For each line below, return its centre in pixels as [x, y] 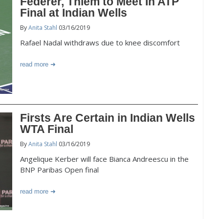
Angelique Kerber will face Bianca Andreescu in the [104, 159]
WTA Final [47, 129]
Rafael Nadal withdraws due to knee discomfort [100, 43]
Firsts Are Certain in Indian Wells [108, 118]
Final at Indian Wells [74, 13]
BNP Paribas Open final [59, 170]
